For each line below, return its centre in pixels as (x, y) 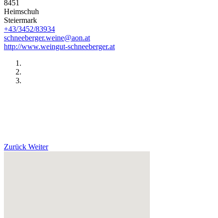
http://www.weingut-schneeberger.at (59, 47)
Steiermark (20, 20)
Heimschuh (21, 12)
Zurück (15, 147)
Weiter (38, 147)
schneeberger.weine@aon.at (47, 38)
